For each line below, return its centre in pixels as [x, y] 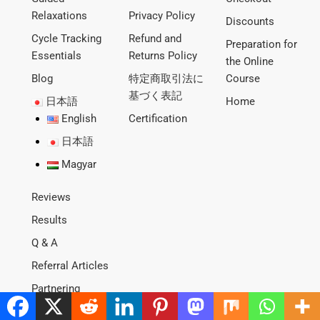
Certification [158, 119]
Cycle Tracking [67, 39]
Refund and [155, 39]
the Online [250, 62]
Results [50, 220]
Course [243, 79]
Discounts [250, 22]
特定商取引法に [166, 79]
